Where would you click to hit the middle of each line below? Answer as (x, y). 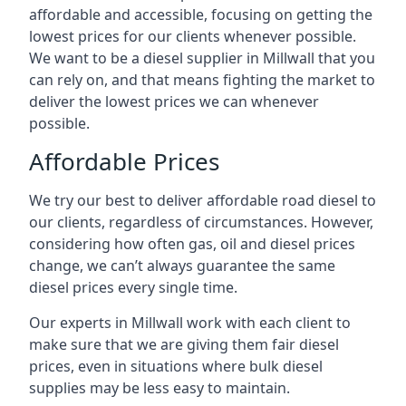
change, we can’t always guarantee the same (182, 266)
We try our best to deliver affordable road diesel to (203, 200)
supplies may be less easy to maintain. (159, 388)
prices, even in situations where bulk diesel (176, 366)
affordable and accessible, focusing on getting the (201, 14)
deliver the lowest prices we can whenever (174, 101)
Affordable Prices (124, 161)
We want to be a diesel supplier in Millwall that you (202, 58)
